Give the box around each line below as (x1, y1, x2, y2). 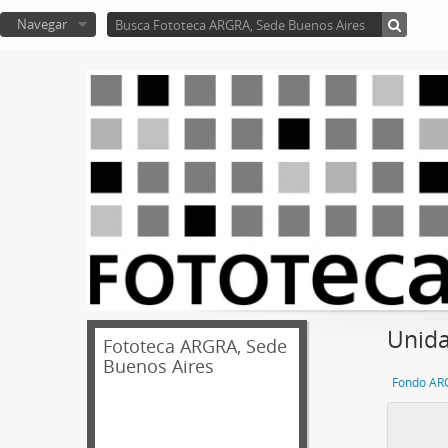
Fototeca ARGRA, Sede (103, 334, 287, 359)
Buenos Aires (103, 354, 214, 379)
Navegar (17, 15, 67, 33)
